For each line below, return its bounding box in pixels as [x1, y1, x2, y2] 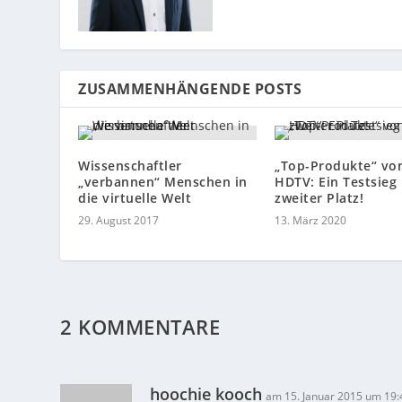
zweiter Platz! [275, 189, 363, 207]
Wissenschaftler [78, 157, 182, 175]
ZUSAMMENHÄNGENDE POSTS [78, 79, 302, 100]
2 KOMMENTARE [60, 313, 221, 341]
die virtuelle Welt [78, 189, 192, 207]
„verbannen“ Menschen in [78, 173, 248, 191]
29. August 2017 [78, 213, 160, 229]
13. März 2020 [275, 213, 346, 229]
